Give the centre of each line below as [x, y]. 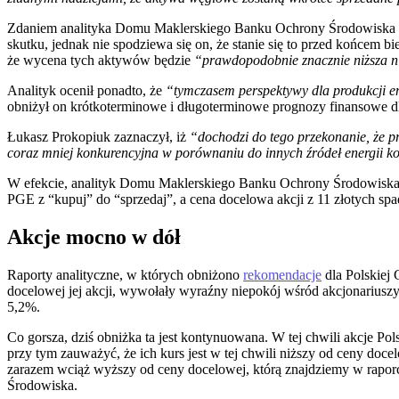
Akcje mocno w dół [94, 236]
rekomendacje [282, 274]
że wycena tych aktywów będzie [101, 60]
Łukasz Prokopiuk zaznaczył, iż [98, 136]
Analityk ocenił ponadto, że [86, 90]
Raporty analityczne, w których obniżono [125, 274]
